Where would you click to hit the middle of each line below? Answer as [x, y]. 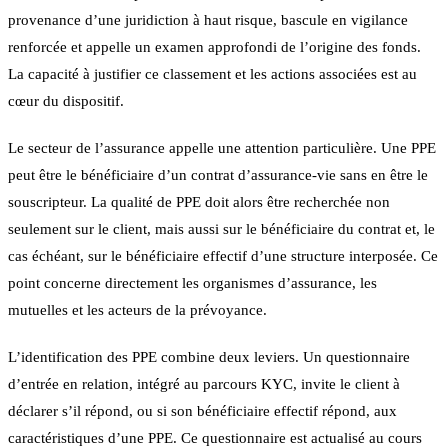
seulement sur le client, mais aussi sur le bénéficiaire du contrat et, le [221, 228]
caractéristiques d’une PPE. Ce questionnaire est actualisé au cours [215, 437]
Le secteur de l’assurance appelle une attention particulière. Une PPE [222, 147]
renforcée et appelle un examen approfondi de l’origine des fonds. [214, 46]
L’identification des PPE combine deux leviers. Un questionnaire [209, 356]
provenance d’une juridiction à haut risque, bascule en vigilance [208, 19]
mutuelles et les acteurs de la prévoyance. [137, 309]
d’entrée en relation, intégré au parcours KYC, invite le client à [204, 383]
